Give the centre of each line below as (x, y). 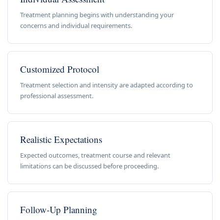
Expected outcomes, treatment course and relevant (95, 155)
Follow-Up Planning (59, 209)
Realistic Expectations (61, 139)
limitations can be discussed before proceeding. (89, 166)
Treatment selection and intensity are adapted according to (107, 85)
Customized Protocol (60, 69)
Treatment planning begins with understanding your (97, 14)
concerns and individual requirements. (76, 25)
